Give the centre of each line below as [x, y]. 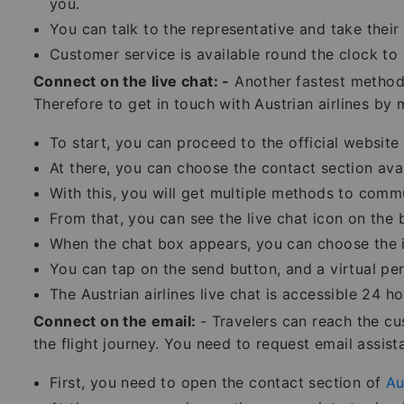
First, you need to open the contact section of [218, 382]
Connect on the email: [117, 321]
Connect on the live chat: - [132, 81]
